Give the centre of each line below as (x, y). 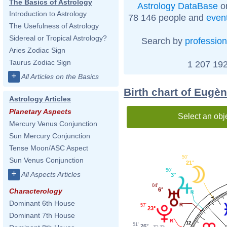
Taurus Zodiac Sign (40, 62)
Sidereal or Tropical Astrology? (58, 38)
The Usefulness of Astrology (54, 26)
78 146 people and (167, 17)
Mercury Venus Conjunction (53, 124)
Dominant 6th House (42, 203)
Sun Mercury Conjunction (50, 136)
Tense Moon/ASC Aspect (49, 148)
